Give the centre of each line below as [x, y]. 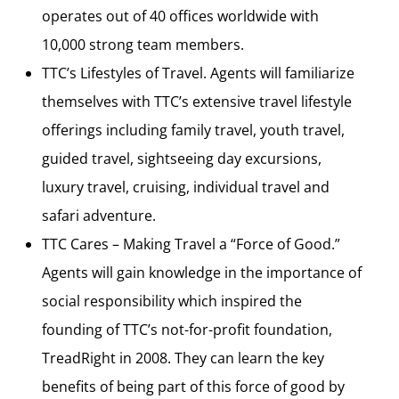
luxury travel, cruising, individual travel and [186, 187]
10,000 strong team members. [143, 45]
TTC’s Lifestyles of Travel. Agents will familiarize [198, 73]
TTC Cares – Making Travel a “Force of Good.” [191, 244]
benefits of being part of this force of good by [193, 387]
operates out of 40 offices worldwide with [180, 16]
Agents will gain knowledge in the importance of [202, 273]
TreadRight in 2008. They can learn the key [183, 358]
